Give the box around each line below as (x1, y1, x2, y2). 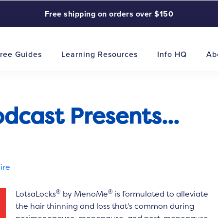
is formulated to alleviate (113, 188, 209, 199)
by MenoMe (61, 188, 109, 199)
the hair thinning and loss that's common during (16, 200, 195, 211)
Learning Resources (61, 49, 138, 59)
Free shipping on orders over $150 (44, 8, 174, 19)
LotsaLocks (16, 188, 56, 199)
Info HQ (157, 49, 187, 59)
